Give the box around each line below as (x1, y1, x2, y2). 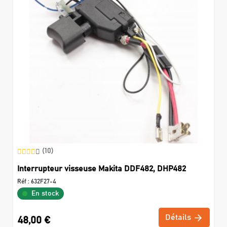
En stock (31, 190, 59, 198)
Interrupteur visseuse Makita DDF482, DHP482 (17, 165, 186, 173)
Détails (165, 213, 193, 222)
